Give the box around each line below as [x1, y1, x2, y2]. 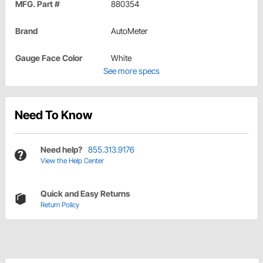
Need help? [41, 144, 82, 155]
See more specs [103, 66, 160, 76]
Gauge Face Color [15, 53, 82, 63]
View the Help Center [41, 156, 104, 166]
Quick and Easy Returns [41, 188, 130, 199]
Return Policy [41, 200, 79, 210]
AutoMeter [111, 26, 148, 36]
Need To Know [15, 108, 92, 123]
